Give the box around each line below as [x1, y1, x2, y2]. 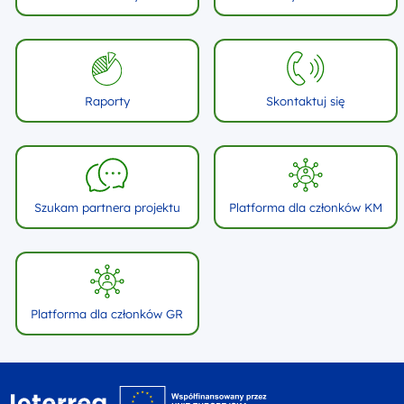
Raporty [84, 93, 130, 108]
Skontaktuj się [266, 93, 344, 108]
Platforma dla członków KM [228, 199, 382, 215]
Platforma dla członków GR [31, 306, 183, 321]
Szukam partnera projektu [33, 199, 180, 215]
